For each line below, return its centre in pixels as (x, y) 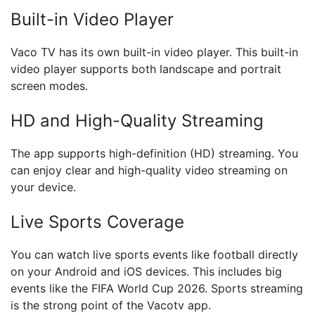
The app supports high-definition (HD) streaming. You (154, 153)
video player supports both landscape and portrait (146, 69)
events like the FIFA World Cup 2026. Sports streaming (157, 288)
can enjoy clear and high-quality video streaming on (149, 170)
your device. (43, 187)
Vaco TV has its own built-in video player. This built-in (154, 52)
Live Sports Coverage (97, 222)
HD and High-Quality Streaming (137, 121)
